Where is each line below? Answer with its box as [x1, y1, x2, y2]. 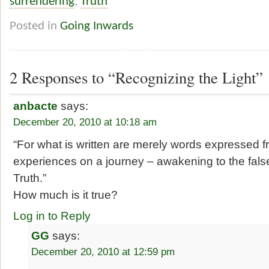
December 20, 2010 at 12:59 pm [31, 246, 175, 258]
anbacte [13, 99, 58, 113]
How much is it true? [13, 187, 118, 201]
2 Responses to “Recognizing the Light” [10, 67, 263, 88]
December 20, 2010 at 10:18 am [13, 116, 157, 128]
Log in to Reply [13, 209, 91, 223]
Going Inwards [60, 20, 133, 33]
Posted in [10, 20, 60, 33]
